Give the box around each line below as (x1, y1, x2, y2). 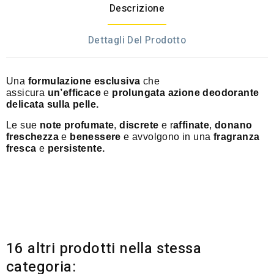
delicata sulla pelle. (6, 99, 99, 109)
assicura (6, 87, 48, 98)
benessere (70, 131, 124, 142)
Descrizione (109, 1, 165, 16)
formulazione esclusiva (28, 76, 143, 86)
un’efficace (47, 87, 104, 98)
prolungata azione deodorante (112, 87, 259, 98)
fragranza (213, 131, 260, 142)
